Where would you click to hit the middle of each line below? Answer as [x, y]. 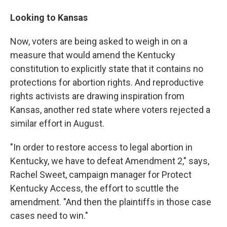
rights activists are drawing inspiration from [97, 96]
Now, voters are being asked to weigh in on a [99, 41]
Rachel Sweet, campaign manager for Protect [101, 175]
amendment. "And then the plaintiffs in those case [111, 202]
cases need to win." [49, 216]
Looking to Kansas [49, 17]
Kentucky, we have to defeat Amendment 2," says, [110, 161]
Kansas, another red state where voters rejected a [110, 110]
